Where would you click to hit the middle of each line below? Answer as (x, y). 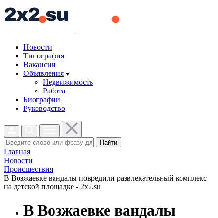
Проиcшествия (28, 169)
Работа (54, 91)
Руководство (44, 108)
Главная (17, 152)
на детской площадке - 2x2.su (52, 187)
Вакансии (40, 64)
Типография (44, 56)
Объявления (44, 73)
